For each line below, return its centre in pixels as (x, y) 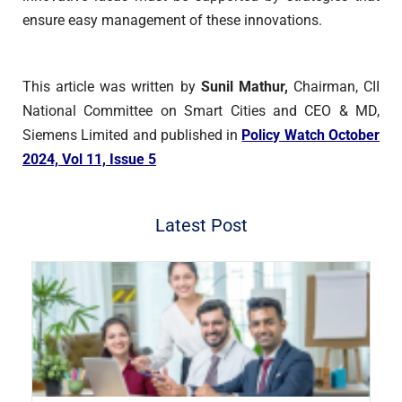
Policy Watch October (311, 135)
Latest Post (201, 226)
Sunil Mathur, (247, 87)
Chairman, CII (336, 87)
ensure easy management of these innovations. (172, 21)
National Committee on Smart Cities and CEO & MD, (201, 111)
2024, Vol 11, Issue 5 (89, 160)
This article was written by (112, 87)
